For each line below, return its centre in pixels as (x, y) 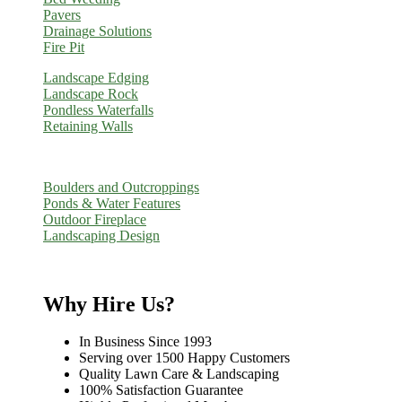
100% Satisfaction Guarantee (161, 390)
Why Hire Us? (109, 304)
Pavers (62, 14)
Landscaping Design (101, 235)
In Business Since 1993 (145, 342)
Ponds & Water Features (112, 203)
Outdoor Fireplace (95, 219)
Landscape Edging (96, 77)
